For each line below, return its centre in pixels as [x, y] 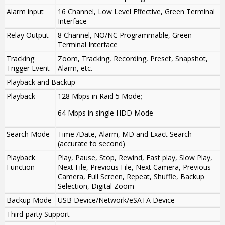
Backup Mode [29, 200]
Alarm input [25, 12]
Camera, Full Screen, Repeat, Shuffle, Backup [131, 177]
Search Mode [28, 134]
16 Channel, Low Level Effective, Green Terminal [136, 12]
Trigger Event [28, 68]
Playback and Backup [41, 82]
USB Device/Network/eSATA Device [116, 200]
